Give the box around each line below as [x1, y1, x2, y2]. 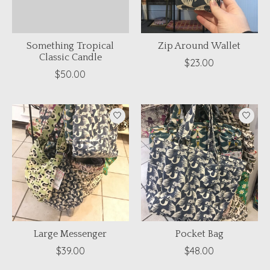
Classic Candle [39, 51, 102, 63]
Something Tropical [27, 40, 115, 51]
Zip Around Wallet [158, 40, 241, 51]
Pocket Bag [175, 228, 224, 239]
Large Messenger [34, 228, 107, 239]
